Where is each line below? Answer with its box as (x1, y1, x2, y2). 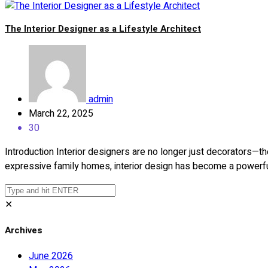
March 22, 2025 (29, 106, 93, 121)
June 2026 (29, 248, 73, 263)
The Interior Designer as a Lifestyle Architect (5, 22, 201, 35)
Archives (5, 223, 42, 237)
